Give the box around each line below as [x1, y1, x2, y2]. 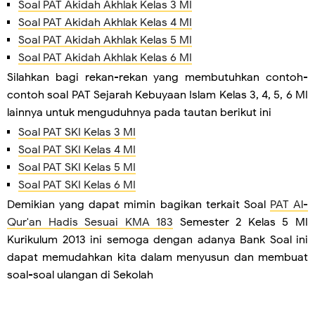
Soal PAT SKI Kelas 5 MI [18, 160, 136, 175]
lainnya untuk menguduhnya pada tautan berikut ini [7, 105, 271, 120]
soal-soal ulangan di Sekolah [7, 268, 153, 283]
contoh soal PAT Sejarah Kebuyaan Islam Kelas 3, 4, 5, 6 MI [7, 87, 308, 102]
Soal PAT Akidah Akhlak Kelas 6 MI [18, 50, 192, 65]
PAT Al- [269, 198, 308, 212]
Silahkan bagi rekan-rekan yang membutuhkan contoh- [7, 70, 308, 84]
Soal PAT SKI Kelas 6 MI [18, 178, 136, 193]
